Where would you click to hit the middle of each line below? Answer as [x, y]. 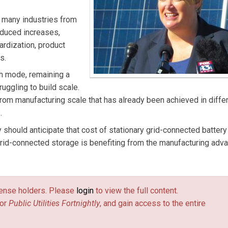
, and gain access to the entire [153, 203]
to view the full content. [136, 191]
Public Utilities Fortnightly [54, 203]
